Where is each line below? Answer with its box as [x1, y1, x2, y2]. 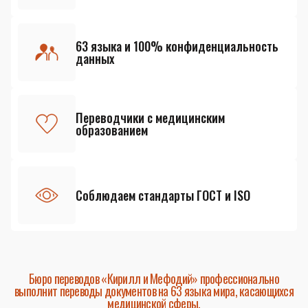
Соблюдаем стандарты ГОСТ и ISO [76, 186, 250, 204]
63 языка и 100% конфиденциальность [76, 37, 278, 55]
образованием [76, 121, 148, 139]
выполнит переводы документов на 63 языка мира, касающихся [14, 282, 294, 300]
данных [76, 49, 114, 67]
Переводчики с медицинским [76, 109, 225, 126]
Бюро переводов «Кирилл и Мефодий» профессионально [29, 269, 279, 287]
